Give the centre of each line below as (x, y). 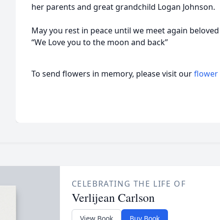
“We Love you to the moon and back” (100, 42)
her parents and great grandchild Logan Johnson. (123, 7)
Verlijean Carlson (113, 197)
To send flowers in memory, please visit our (113, 74)
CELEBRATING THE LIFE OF (129, 184)
